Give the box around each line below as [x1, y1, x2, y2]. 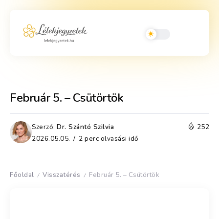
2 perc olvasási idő [77, 133, 139, 143]
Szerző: [32, 122, 55, 131]
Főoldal [10, 170, 34, 179]
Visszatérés [43, 170, 81, 179]
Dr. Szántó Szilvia [57, 122, 114, 131]
